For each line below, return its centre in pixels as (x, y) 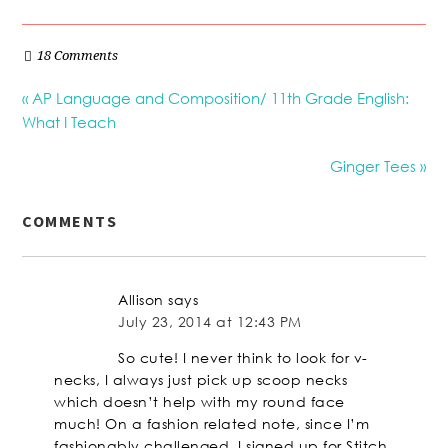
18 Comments (78, 56)
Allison (141, 300)
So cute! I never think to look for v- (243, 358)
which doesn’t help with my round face (199, 402)
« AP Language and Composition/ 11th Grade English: (216, 98)
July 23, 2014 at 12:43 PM (210, 322)
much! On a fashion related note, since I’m (212, 424)
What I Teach (69, 122)
